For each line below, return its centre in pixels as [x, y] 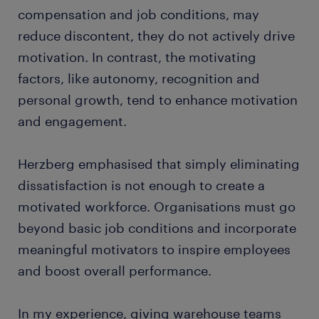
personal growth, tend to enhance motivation [158, 99]
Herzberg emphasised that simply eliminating [159, 163]
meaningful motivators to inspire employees [154, 249]
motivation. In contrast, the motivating [137, 57]
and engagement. [72, 121]
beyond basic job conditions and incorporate [157, 228]
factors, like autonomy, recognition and [139, 78]
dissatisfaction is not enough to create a [141, 185]
